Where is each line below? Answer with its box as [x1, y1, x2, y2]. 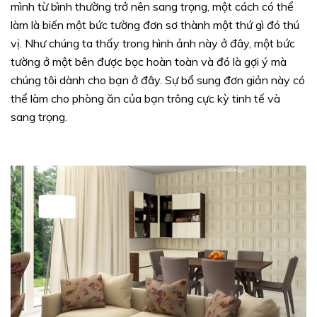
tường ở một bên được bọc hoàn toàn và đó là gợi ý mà [11, 54, 287, 69]
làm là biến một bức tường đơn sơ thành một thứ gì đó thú [11, 17, 299, 32]
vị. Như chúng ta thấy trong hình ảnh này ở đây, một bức [11, 35, 295, 50]
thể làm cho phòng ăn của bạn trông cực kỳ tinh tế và [11, 91, 280, 105]
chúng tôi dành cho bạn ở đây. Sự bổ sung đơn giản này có [11, 72, 305, 87]
